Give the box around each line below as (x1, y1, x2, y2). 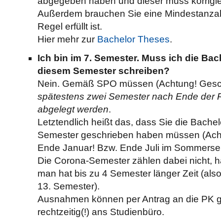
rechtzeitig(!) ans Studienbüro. (37, 207, 165, 218)
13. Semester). (37, 181, 100, 192)
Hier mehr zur (37, 34, 98, 44)
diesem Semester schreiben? (37, 66, 170, 76)
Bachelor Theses (97, 34, 170, 44)
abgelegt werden (37, 104, 109, 115)
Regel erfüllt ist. (37, 21, 103, 32)
